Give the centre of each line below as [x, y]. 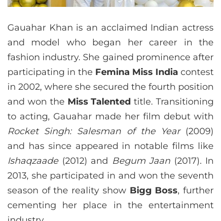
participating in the [51, 72]
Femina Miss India [137, 72]
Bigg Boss [154, 191]
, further [196, 191]
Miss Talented [99, 102]
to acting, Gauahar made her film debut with [110, 117]
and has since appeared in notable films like [110, 146]
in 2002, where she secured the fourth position [110, 87]
